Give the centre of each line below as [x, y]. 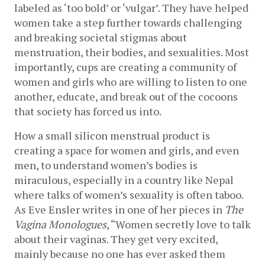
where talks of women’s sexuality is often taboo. [129, 194]
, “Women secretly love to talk [179, 224]
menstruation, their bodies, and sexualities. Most [132, 52]
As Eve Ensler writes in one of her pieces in [119, 209]
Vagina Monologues [60, 224]
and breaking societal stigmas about [101, 37]
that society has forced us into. [88, 111]
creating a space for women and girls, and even [127, 150]
